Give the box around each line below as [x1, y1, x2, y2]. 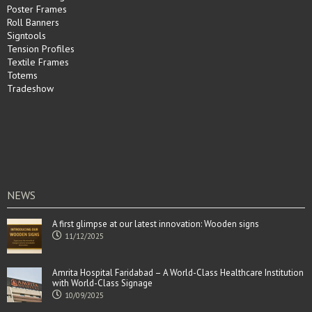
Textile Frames [7, 56, 69, 69]
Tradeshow [7, 82, 54, 95]
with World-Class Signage [52, 277, 153, 290]
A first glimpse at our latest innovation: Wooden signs [52, 218, 259, 231]
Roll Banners [7, 16, 59, 29]
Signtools [7, 29, 46, 42]
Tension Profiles [7, 42, 75, 56]
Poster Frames [7, 3, 67, 16]
